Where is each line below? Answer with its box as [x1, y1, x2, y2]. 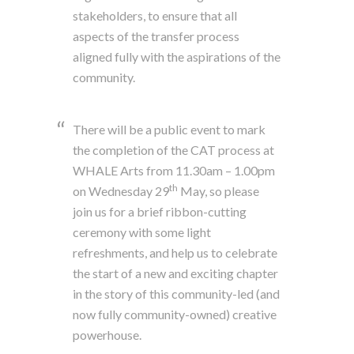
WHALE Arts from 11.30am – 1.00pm [73, 162, 276, 178]
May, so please [178, 183, 260, 198]
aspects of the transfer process [73, 28, 240, 43]
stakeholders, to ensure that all [73, 7, 238, 23]
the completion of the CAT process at [73, 141, 275, 157]
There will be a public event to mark [73, 121, 266, 137]
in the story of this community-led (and [73, 285, 281, 301]
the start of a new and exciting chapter [73, 265, 279, 281]
